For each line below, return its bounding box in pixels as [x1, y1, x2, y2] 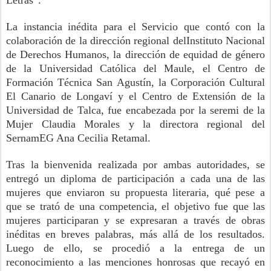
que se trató [6, 200, 60, 212]
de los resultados [184, 228, 262, 240]
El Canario [6, 90, 56, 102]
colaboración [6, 34, 66, 47]
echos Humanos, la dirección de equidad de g [36, 48, 241, 60]
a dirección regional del [82, 34, 186, 47]
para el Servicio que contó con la [97, 21, 266, 33]
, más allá [131, 228, 184, 240]
